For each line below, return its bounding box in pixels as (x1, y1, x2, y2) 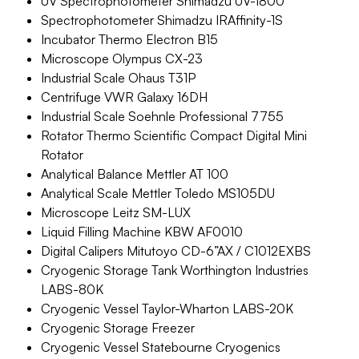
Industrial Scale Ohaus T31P (41, 70, 196, 86)
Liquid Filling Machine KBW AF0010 (41, 224, 243, 240)
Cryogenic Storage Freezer (41, 320, 195, 336)
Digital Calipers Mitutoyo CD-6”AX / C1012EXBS (41, 243, 311, 259)
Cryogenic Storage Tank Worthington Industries (41, 262, 309, 278)
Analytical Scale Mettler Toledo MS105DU (41, 185, 275, 201)
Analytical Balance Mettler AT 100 (41, 166, 228, 182)
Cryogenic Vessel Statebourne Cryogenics (41, 339, 280, 355)
